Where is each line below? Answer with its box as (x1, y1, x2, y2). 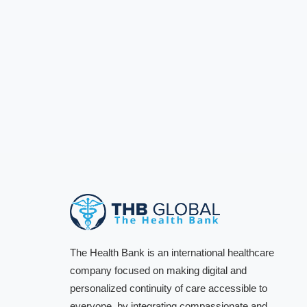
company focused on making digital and (70, 265, 247, 277)
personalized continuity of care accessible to (70, 282, 267, 295)
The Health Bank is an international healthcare (70, 247, 274, 259)
